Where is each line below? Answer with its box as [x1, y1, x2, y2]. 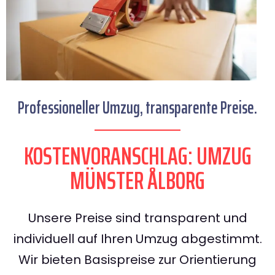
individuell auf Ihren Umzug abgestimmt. [13, 230, 262, 248]
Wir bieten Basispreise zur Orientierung [18, 251, 257, 269]
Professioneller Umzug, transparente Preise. [18, 94, 257, 122]
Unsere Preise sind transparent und [28, 209, 247, 227]
